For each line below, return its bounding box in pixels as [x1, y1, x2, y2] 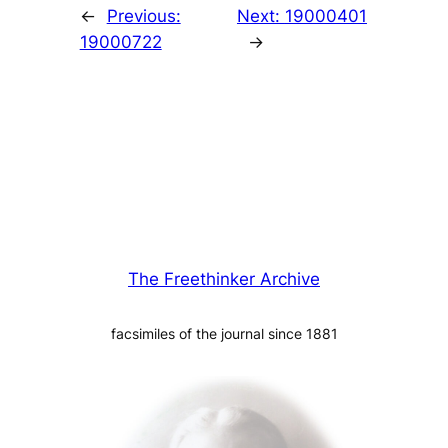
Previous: [106, 6, 181, 27]
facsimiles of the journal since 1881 [110, 325, 338, 343]
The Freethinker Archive [128, 269, 320, 290]
